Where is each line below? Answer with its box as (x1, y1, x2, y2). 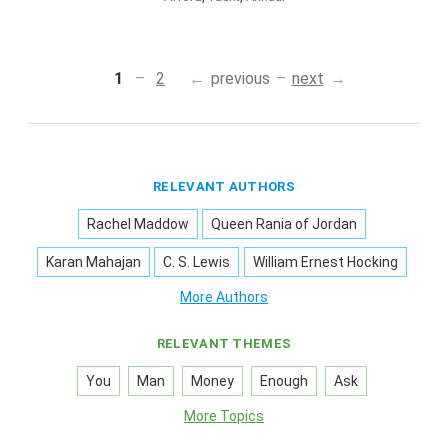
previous (210, 69, 270, 89)
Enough (260, 373, 309, 390)
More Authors (180, 289, 268, 306)
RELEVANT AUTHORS (153, 179, 295, 195)
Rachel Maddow (86, 216, 189, 233)
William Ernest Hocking (252, 254, 398, 271)
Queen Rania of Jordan (211, 216, 357, 233)
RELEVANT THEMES (156, 336, 292, 352)
